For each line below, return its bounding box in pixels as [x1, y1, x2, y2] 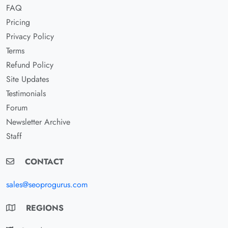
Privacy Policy [6, 30, 54, 42]
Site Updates [6, 73, 49, 85]
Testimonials [6, 87, 46, 99]
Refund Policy [6, 59, 53, 71]
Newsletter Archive [6, 116, 70, 128]
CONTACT [22, 155, 64, 167]
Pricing [6, 16, 30, 28]
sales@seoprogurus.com [6, 178, 88, 190]
